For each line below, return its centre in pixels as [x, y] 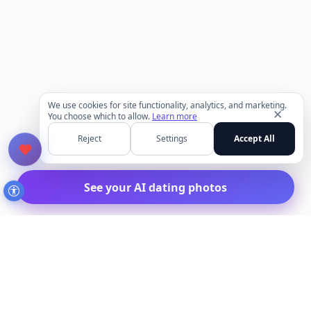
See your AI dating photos [155, 187]
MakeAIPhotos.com [126, 291]
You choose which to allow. [100, 116]
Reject [89, 138]
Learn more [175, 116]
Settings [172, 138]
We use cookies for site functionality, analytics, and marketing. [167, 105]
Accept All [254, 138]
